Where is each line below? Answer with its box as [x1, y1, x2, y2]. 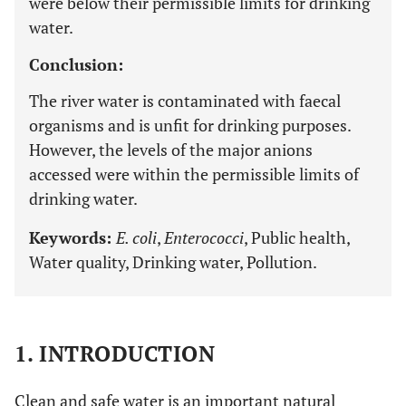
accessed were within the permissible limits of [29, 163, 359, 185]
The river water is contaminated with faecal [29, 90, 341, 111]
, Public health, [244, 227, 350, 248]
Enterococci [164, 227, 244, 248]
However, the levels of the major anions [29, 139, 313, 160]
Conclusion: [29, 53, 123, 75]
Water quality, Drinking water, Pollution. [29, 251, 317, 273]
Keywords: [29, 227, 116, 248]
